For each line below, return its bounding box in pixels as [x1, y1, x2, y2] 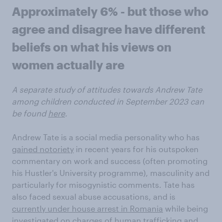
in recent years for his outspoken [74, 144, 199, 154]
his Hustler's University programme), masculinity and [12, 168, 210, 178]
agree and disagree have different [12, 22, 205, 37]
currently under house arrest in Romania [12, 204, 163, 214]
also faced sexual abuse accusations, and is [12, 192, 175, 202]
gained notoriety [12, 144, 74, 154]
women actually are [12, 57, 124, 72]
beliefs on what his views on [12, 40, 171, 55]
